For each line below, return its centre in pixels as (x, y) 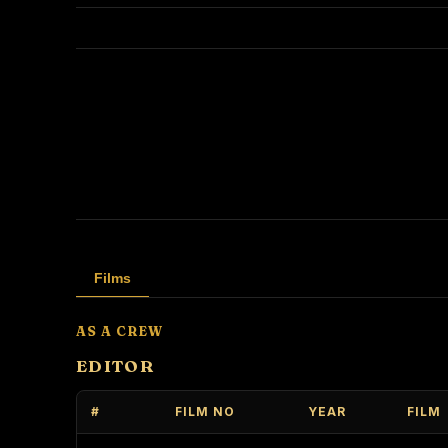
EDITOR (115, 365)
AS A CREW (120, 331)
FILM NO (205, 411)
